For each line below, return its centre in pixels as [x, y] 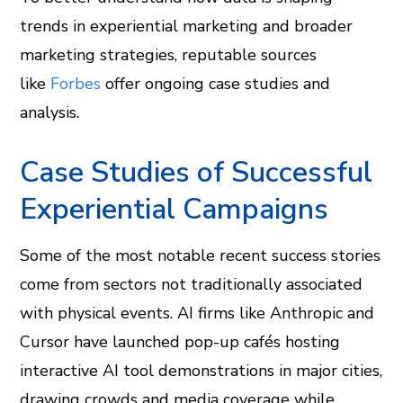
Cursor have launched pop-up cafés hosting [180, 342]
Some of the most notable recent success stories [201, 255]
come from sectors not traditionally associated [192, 284]
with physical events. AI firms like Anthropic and [197, 313]
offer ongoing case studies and [216, 84]
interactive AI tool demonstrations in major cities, [201, 371]
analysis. [50, 112]
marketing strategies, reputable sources [169, 55]
